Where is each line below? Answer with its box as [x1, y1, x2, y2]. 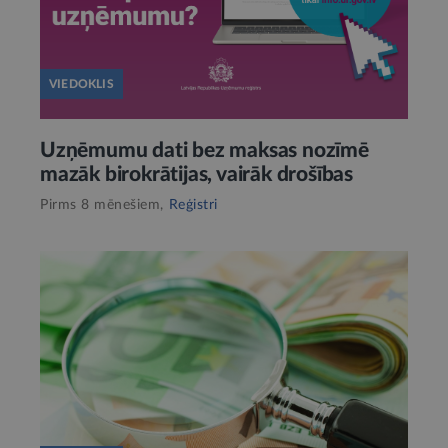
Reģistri [168, 197, 218, 212]
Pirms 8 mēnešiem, [40, 197, 164, 212]
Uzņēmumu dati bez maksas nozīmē [40, 139, 369, 161]
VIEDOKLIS [49, 77, 114, 90]
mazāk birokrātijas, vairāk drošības [40, 163, 354, 185]
